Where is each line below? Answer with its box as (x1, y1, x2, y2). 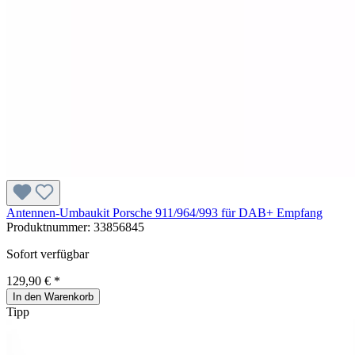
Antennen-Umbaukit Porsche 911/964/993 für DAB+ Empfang (6, 206, 323, 220)
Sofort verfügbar (6, 247, 89, 261)
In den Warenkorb (13, 291, 94, 303)
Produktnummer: (6, 220, 94, 235)
